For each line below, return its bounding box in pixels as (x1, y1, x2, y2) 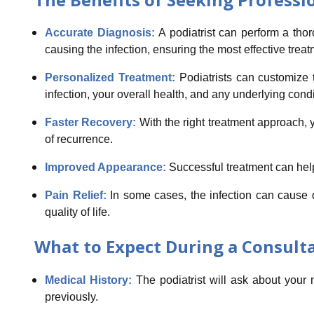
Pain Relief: (44, 189, 111, 202)
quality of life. (44, 206, 110, 219)
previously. (44, 291, 98, 303)
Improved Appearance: (44, 161, 166, 174)
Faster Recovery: (44, 116, 137, 129)
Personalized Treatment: (44, 71, 179, 84)
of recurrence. (44, 133, 113, 146)
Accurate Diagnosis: (44, 27, 159, 39)
